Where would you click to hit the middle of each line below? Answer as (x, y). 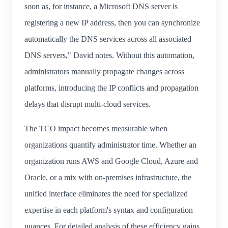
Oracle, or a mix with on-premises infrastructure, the (108, 177)
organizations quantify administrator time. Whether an (110, 145)
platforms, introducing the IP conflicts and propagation (111, 88)
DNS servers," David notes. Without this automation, (109, 55)
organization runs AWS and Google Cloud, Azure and (111, 161)
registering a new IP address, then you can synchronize (112, 22)
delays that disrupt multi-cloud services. (88, 104)
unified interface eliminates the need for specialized (106, 193)
